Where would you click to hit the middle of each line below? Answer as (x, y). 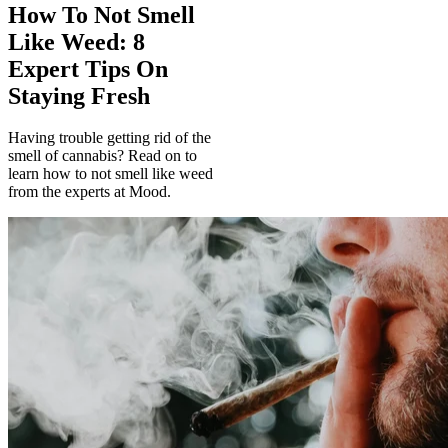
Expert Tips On (88, 68)
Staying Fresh (79, 95)
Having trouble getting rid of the (109, 138)
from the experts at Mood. (89, 192)
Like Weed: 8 (76, 41)
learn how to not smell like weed (110, 174)
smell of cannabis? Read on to (102, 156)
